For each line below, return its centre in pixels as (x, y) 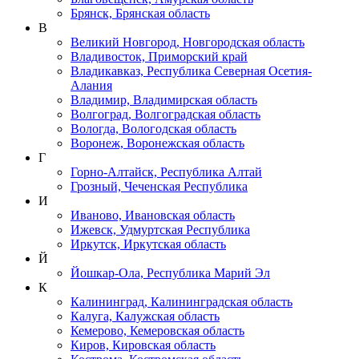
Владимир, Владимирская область (164, 99)
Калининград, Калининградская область (182, 301)
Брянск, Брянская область (140, 13)
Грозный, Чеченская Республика (159, 186)
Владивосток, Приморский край (159, 56)
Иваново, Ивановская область (153, 215)
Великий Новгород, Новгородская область (188, 42)
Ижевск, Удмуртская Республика (160, 229)
